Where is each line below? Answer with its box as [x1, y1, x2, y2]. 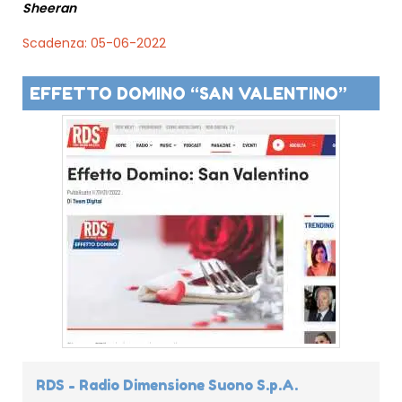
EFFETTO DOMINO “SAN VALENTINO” [30, 83, 347, 103]
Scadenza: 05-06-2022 [22, 33, 166, 52]
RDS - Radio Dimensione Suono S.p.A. [36, 375, 298, 394]
